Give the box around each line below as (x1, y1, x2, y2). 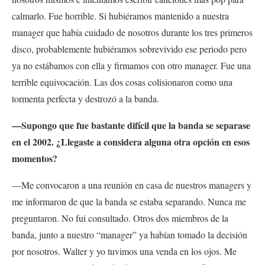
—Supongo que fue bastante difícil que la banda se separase (12, 118, 250, 132)
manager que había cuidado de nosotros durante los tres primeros (12, 25, 253, 38)
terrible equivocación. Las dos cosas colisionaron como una (12, 75, 232, 88)
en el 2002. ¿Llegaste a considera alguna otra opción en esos (12, 134, 250, 148)
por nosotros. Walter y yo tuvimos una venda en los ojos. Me (12, 244, 237, 257)
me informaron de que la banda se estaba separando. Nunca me (12, 195, 246, 208)
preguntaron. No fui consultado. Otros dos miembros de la (12, 211, 228, 224)
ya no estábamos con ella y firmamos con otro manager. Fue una (12, 59, 251, 72)
